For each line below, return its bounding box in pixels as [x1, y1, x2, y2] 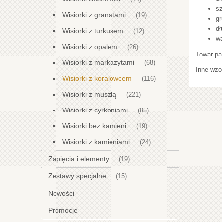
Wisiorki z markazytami [62, 58, 134, 67]
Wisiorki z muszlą [62, 90, 116, 99]
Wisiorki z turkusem [62, 27, 123, 35]
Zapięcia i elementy [48, 155, 109, 163]
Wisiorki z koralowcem [62, 74, 132, 83]
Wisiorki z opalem [62, 43, 117, 51]
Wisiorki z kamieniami [62, 138, 130, 146]
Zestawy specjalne [48, 172, 106, 180]
